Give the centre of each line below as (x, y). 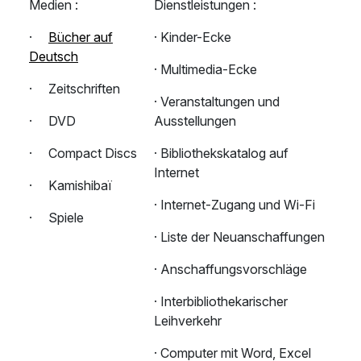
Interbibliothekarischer (224, 302)
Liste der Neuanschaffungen (243, 237)
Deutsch (54, 57)
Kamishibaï (80, 186)
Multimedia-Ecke (209, 70)
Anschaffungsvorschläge (234, 270)
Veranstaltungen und (220, 102)
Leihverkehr (188, 321)
